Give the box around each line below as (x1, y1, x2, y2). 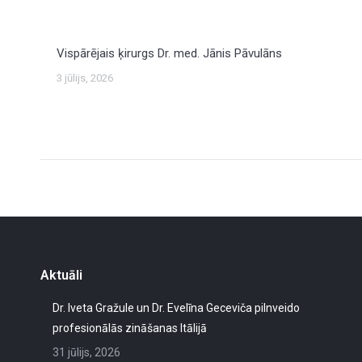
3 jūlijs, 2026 (57, 72, 113, 84)
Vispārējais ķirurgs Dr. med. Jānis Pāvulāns (57, 46, 282, 61)
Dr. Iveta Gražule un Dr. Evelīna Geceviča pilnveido (53, 301, 300, 314)
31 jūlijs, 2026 (53, 346, 120, 359)
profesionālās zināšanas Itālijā (53, 322, 207, 335)
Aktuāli (40, 267, 82, 283)
